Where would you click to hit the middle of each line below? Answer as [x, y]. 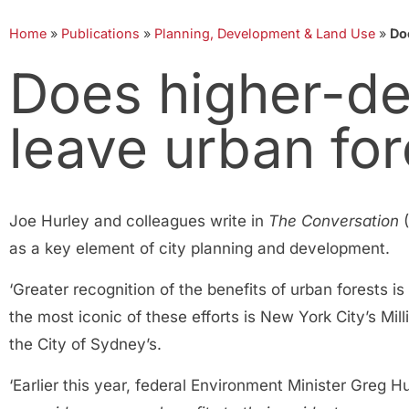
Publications [100, 33]
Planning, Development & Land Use [265, 33]
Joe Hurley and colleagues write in [139, 221]
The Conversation [334, 221]
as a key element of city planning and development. [199, 248]
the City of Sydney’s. [85, 344]
